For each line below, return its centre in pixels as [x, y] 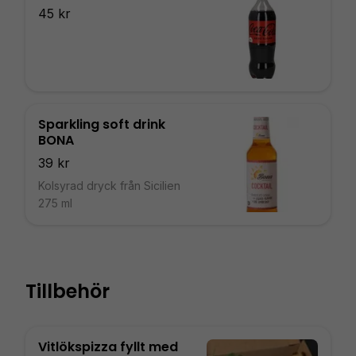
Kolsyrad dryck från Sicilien [109, 186]
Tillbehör [68, 291]
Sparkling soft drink [102, 124]
